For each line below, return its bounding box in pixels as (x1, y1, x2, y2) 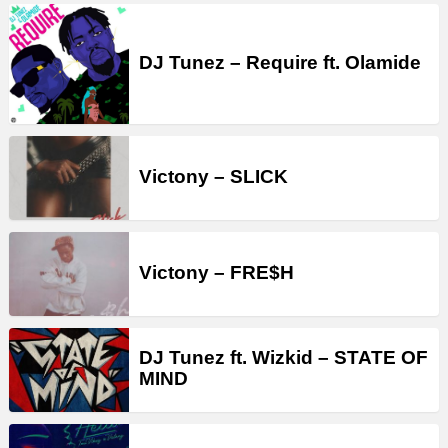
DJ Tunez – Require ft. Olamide (139, 52, 421, 73)
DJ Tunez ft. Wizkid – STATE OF (139, 347, 428, 369)
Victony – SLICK (139, 165, 288, 187)
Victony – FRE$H (139, 261, 294, 283)
